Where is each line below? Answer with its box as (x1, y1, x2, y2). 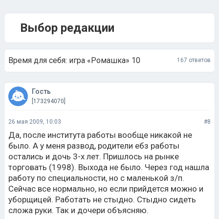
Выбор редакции (20, 21, 114, 35)
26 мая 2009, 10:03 (8, 118, 61, 125)
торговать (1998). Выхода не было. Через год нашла (8, 162, 209, 172)
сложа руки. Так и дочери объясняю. (8, 205, 149, 215)
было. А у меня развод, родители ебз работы (8, 140, 179, 151)
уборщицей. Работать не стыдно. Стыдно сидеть (8, 194, 196, 204)
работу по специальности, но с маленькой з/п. (8, 173, 184, 183)
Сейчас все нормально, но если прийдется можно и (8, 183, 203, 194)
